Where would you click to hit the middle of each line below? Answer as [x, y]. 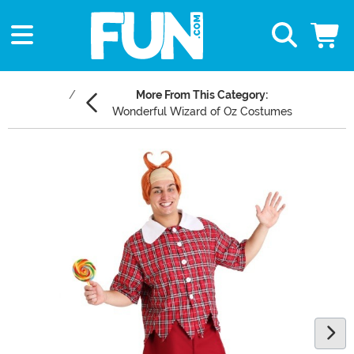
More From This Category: [202, 95]
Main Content [47, 157]
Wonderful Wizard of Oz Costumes [202, 112]
